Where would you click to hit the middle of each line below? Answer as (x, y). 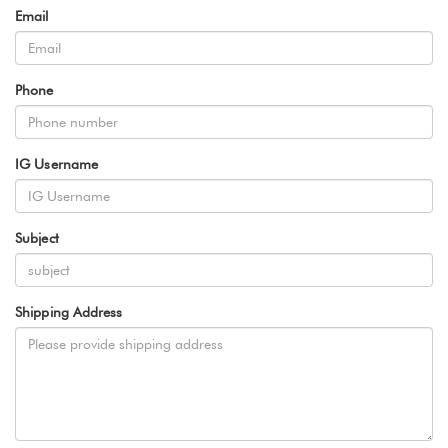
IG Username (57, 164)
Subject (37, 238)
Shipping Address (69, 312)
